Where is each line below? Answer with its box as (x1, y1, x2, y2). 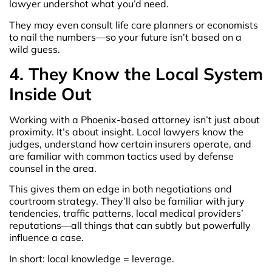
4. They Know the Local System (9, 63, 263, 85)
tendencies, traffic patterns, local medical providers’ (9, 207, 243, 220)
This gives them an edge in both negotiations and (9, 183, 232, 195)
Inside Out (9, 83, 92, 105)
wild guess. (9, 42, 60, 55)
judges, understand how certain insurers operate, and (9, 138, 251, 151)
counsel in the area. (9, 162, 97, 175)
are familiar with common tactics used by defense (9, 150, 234, 163)
